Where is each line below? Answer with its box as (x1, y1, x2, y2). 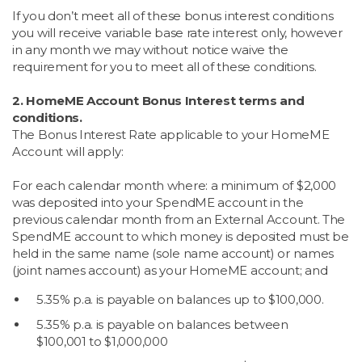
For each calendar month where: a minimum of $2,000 (12, 178, 337, 193)
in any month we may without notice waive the (12, 42, 288, 57)
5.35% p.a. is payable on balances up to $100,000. (36, 292, 324, 307)
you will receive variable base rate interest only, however (12, 25, 343, 40)
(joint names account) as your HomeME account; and (12, 263, 328, 278)
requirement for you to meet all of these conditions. (12, 59, 317, 74)
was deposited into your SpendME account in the (12, 195, 304, 210)
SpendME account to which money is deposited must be (12, 229, 349, 244)
